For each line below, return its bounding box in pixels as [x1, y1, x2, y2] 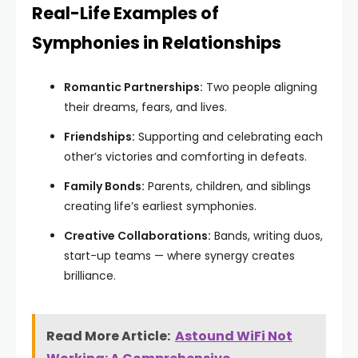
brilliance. [64, 267, 116, 284]
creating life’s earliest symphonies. [64, 197, 257, 214]
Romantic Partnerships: [64, 78, 203, 95]
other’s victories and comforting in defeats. [64, 148, 307, 165]
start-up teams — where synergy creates [64, 247, 295, 264]
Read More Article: [46, 326, 170, 345]
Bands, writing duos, [211, 227, 323, 244]
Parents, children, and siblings [145, 177, 311, 194]
